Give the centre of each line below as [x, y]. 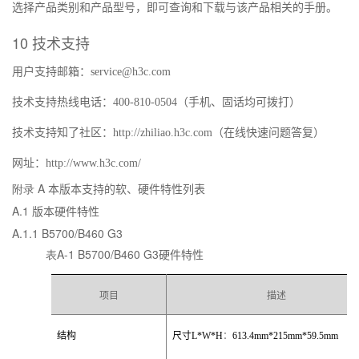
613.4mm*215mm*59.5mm [286, 335]
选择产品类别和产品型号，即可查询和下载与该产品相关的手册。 [175, 8]
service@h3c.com [131, 72]
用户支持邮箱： [51, 72]
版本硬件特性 [66, 212]
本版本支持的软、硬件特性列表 [127, 190]
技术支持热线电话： [63, 103]
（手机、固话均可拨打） [239, 103]
